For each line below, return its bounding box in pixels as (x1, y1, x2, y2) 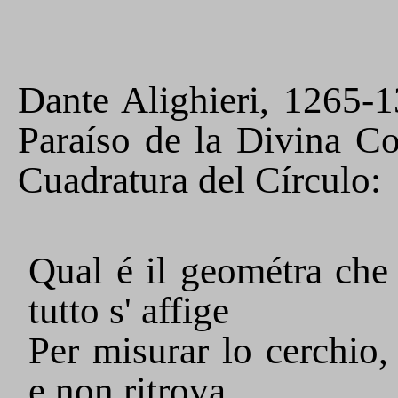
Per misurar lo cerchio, (28, 330, 388, 371)
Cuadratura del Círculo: (18, 159, 381, 201)
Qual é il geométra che (28, 250, 388, 291)
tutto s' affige (28, 290, 229, 331)
